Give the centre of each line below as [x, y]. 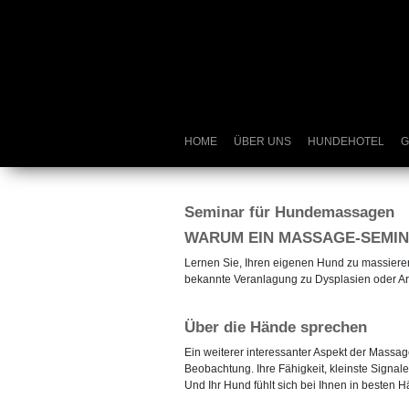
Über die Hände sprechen [275, 327]
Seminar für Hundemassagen [289, 212]
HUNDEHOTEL [346, 142]
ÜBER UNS [262, 142]
